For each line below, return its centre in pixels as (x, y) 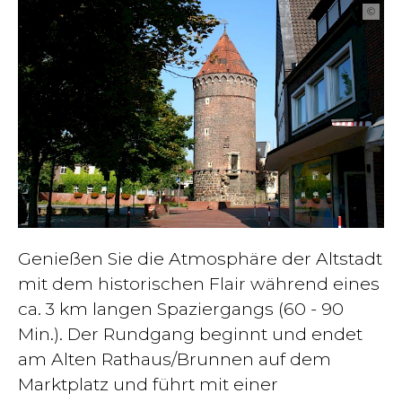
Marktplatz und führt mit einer (148, 384)
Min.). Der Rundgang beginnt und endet (190, 334)
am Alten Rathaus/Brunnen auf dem (175, 359)
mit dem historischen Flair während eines (199, 284)
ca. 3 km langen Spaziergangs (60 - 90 (181, 309)
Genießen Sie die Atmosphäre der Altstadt (200, 258)
